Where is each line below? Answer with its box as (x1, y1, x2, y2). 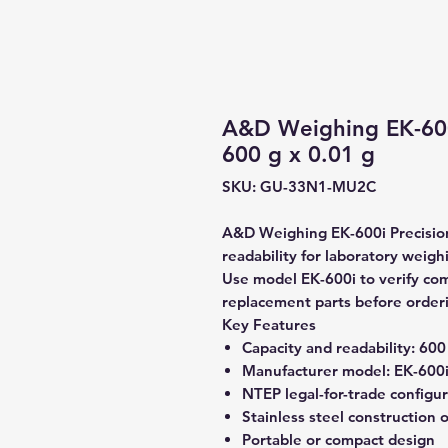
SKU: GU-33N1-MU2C (222, 177, 376, 196)
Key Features (222, 315, 316, 334)
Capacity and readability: (242, 338, 415, 357)
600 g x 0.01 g (222, 141, 375, 168)
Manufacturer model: (242, 361, 390, 380)
